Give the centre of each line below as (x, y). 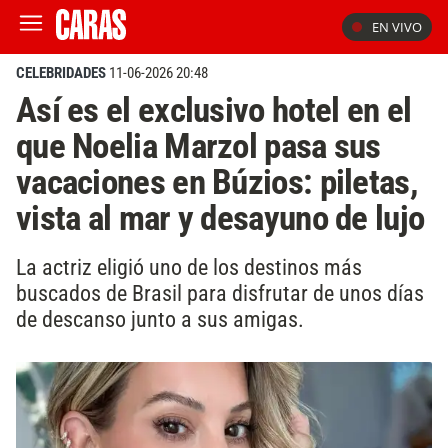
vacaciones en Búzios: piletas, (217, 182)
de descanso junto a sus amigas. (160, 318)
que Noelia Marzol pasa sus (198, 146)
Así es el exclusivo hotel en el (214, 110)
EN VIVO (397, 27)
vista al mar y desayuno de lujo (220, 218)
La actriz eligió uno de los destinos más (189, 266)
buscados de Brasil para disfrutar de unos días (220, 292)
